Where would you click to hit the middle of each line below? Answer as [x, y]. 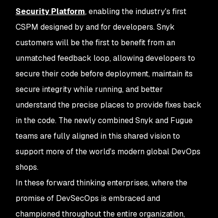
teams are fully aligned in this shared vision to [98, 136]
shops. [27, 167]
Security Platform [50, 11]
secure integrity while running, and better [89, 89]
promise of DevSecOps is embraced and [88, 198]
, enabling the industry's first [136, 11]
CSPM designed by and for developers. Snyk [95, 27]
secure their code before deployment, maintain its [104, 74]
